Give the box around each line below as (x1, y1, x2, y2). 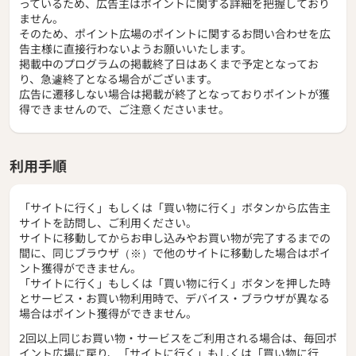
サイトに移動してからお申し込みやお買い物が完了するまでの (19, 230, 331, 246)
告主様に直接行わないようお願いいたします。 (19, 41, 252, 56)
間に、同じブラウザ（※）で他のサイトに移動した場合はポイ (19, 245, 331, 261)
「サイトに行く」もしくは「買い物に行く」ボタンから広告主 (19, 199, 331, 215)
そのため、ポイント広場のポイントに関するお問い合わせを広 (19, 25, 331, 41)
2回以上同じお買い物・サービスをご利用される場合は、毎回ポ (19, 330, 337, 346)
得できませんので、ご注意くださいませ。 (19, 101, 230, 117)
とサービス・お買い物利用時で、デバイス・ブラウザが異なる (19, 290, 330, 306)
